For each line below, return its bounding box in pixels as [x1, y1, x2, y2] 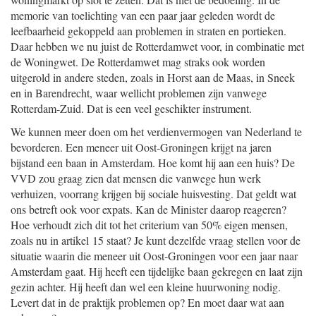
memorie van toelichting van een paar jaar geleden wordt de [11, 8, 275, 23]
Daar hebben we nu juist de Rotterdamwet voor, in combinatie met [11, 39, 304, 54]
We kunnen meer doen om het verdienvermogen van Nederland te [11, 124, 302, 139]
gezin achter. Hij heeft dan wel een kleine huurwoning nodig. [11, 279, 281, 294]
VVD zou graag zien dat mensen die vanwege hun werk [11, 171, 261, 186]
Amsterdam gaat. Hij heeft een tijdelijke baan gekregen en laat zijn [11, 264, 303, 279]
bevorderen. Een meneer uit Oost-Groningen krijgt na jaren [11, 140, 272, 154]
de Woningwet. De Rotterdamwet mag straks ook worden [11, 54, 265, 69]
